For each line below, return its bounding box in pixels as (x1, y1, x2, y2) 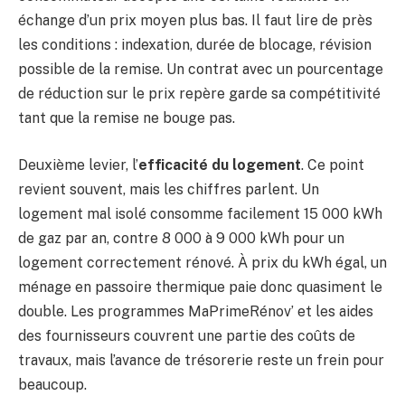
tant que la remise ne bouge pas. (18, 109, 235, 127)
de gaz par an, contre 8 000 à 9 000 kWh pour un (18, 229, 344, 247)
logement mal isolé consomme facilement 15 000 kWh (18, 204, 382, 222)
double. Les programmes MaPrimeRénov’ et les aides (18, 302, 373, 320)
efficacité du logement (138, 155, 301, 174)
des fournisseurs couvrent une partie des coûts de (18, 326, 355, 344)
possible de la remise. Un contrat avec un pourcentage (18, 61, 383, 79)
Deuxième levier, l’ (18, 155, 138, 174)
